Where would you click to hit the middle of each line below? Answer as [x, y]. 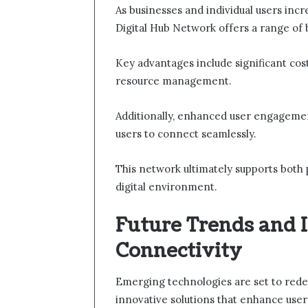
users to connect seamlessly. [186, 133]
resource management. [174, 80]
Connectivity [179, 251]
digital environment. [166, 186]
